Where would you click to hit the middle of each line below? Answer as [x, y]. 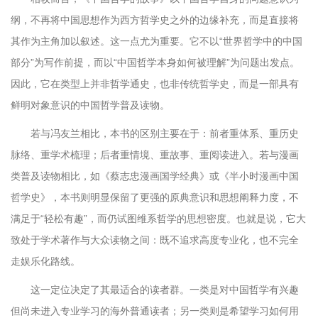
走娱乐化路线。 [45, 261]
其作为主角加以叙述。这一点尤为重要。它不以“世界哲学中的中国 [157, 41]
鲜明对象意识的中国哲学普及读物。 [90, 105]
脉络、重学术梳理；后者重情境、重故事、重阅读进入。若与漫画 [155, 155]
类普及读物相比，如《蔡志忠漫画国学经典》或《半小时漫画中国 [155, 176]
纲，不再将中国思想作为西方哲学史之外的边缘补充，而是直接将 [155, 20]
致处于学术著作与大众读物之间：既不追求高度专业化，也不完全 [155, 240]
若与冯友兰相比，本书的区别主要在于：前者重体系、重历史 [165, 133]
